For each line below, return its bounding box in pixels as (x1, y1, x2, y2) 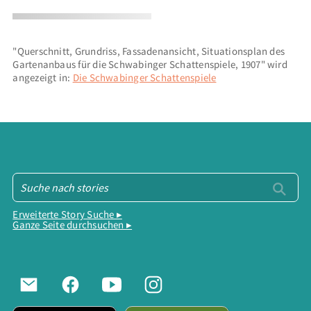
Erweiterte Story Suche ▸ (12, 208, 122, 221)
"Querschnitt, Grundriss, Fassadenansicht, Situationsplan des (12, 44, 285, 58)
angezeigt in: (12, 70, 73, 84)
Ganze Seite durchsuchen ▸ (12, 218, 133, 232)
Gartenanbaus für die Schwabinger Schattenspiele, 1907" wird (12, 57, 287, 71)
